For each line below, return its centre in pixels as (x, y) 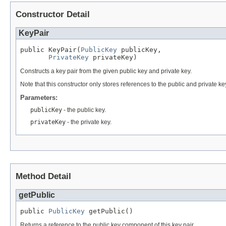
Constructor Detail (53, 15)
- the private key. (89, 122)
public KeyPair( (50, 50)
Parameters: (39, 98)
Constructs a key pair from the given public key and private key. (106, 71)
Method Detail (43, 176)
